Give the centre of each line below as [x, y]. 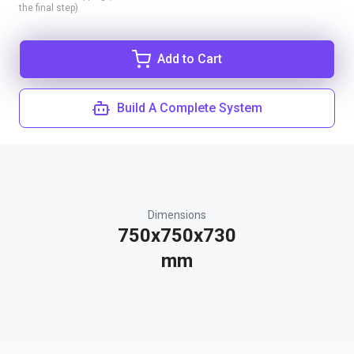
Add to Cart [190, 59]
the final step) [49, 8]
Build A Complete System [190, 108]
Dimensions [177, 215]
